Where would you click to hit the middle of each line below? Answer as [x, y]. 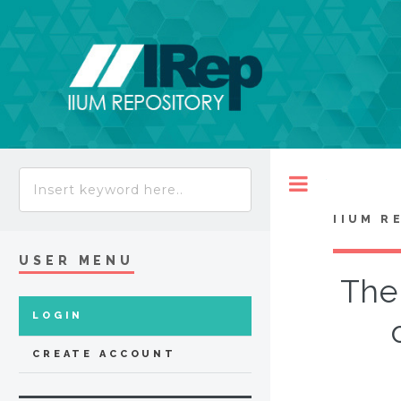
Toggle [345, 183]
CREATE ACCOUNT [104, 354]
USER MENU [77, 261]
